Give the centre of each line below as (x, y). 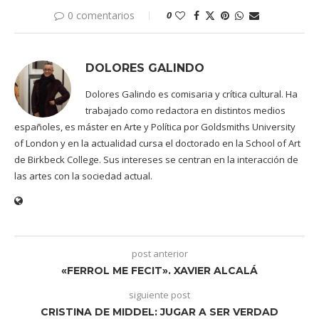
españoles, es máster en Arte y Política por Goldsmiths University (155, 126)
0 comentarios (101, 15)
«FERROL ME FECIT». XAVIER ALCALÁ (159, 270)
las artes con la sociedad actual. (83, 176)
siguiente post (159, 294)
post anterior (159, 253)
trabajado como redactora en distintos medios (185, 110)
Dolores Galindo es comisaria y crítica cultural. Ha (192, 94)
